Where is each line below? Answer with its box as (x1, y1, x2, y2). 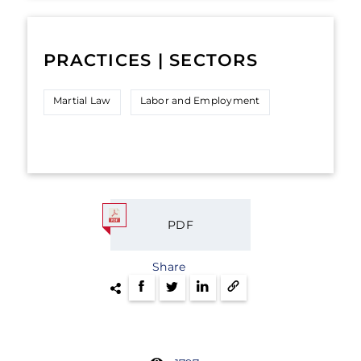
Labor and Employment (139, 94, 260, 106)
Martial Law (53, 94, 111, 106)
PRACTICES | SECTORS (44, 50, 258, 70)
